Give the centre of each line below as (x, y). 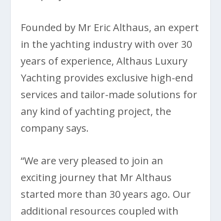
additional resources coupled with (100, 211)
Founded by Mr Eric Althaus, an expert (110, 28)
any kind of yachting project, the (96, 111)
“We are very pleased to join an (92, 161)
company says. (55, 128)
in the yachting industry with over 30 (107, 44)
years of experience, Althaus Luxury (104, 61)
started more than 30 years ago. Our (106, 194)
